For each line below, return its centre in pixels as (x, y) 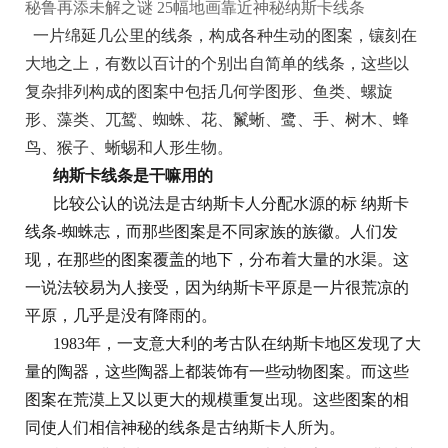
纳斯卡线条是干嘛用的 (133, 176)
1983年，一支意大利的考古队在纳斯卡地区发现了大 (237, 344)
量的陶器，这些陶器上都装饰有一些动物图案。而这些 (217, 372)
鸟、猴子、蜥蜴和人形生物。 (129, 148)
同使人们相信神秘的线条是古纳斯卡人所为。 (185, 428)
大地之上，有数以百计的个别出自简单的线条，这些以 (217, 64)
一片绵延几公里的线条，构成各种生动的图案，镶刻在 (225, 36)
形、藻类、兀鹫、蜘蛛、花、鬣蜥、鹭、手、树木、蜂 (217, 120)
